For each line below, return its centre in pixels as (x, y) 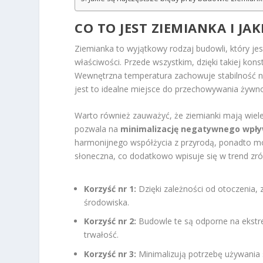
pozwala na (98, 129)
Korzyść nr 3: (110, 254)
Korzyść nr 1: (110, 188)
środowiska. (107, 202)
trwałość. (102, 235)
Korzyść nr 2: (110, 221)
